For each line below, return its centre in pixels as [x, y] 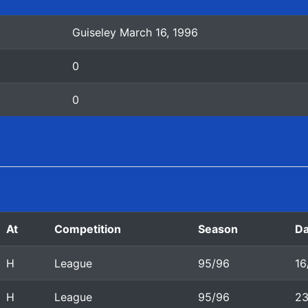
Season [218, 229]
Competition [88, 229]
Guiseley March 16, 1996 [135, 32]
